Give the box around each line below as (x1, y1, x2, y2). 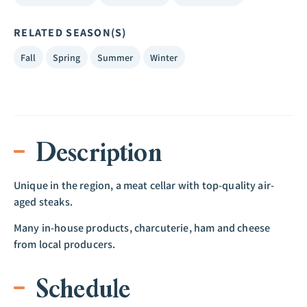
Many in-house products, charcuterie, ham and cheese (14, 221, 271, 236)
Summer (97, 51, 134, 64)
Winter (149, 51, 178, 64)
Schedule (36, 271, 131, 305)
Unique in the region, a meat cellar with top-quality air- (14, 178, 275, 193)
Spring (52, 51, 81, 64)
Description (36, 136, 162, 169)
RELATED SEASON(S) (14, 25, 127, 40)
